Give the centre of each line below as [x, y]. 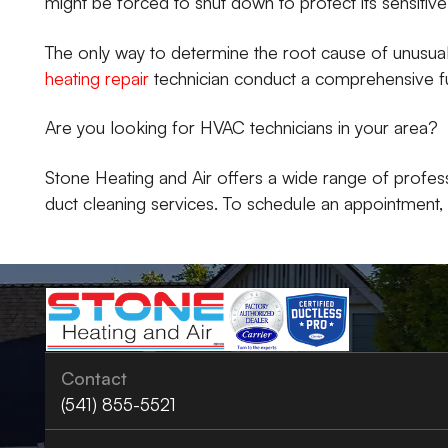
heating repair [97, 77]
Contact [94, 377]
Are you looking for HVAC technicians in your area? [242, 127]
